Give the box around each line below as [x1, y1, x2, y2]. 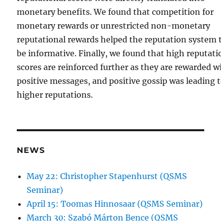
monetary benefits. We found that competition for [17, 6, 214, 17]
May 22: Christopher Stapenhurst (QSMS [27, 171, 187, 181]
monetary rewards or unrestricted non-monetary [17, 20, 211, 31]
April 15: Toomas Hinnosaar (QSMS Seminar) [27, 198, 203, 209]
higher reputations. [17, 89, 93, 100]
